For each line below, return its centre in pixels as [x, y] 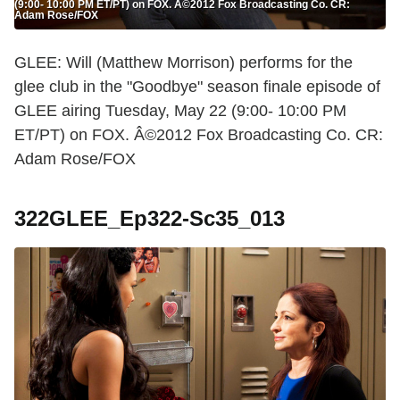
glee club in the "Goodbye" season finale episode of [197, 86]
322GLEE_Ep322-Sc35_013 [150, 218]
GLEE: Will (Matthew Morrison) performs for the [183, 62]
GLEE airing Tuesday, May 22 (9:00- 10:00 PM [180, 110]
